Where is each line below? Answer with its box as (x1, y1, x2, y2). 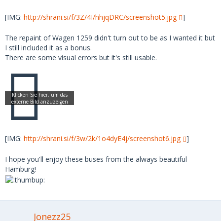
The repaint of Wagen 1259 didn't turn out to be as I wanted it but (5, 33, 215, 43)
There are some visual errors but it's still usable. (5, 53, 157, 63)
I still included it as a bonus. (5, 43, 92, 53)
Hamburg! (5, 164, 36, 174)
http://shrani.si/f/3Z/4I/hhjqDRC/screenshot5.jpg (24, 12, 177, 22)
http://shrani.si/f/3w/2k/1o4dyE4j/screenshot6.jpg (24, 134, 181, 144)
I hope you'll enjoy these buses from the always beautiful (5, 154, 187, 164)
